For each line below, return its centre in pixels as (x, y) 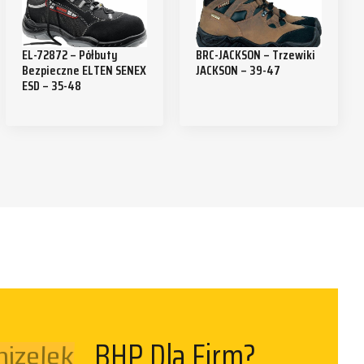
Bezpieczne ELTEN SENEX (84, 71)
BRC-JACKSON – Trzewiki (256, 55)
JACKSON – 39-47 (238, 71)
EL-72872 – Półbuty (69, 55)
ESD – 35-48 (51, 86)
